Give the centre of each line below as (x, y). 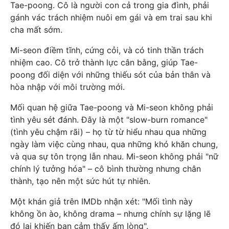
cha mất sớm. (36, 30)
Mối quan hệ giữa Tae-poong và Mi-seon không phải (112, 108)
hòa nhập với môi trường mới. (67, 87)
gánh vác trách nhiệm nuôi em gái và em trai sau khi (111, 18)
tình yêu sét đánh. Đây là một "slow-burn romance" (109, 120)
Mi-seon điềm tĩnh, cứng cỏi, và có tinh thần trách (107, 50)
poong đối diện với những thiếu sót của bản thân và (110, 75)
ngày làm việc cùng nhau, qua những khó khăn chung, (114, 144)
